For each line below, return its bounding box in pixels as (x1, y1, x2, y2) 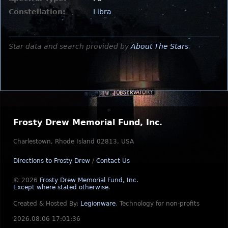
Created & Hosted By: (13, 200, 80, 207)
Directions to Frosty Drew (13, 157, 90, 164)
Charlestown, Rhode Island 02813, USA (13, 138, 134, 145)
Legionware (80, 200, 116, 207)
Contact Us (96, 157, 130, 164)
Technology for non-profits (120, 200, 199, 207)
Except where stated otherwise (13, 184, 108, 191)
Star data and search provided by (9, 42, 131, 50)
